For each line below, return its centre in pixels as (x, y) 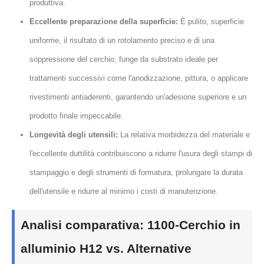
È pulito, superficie (211, 22)
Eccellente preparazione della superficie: (103, 22)
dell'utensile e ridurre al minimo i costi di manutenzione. (123, 192)
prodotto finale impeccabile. (76, 116)
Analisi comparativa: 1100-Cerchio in (131, 225)
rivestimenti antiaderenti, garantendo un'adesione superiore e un (138, 97)
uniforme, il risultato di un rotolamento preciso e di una (122, 41)
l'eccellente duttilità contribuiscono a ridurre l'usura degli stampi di (141, 154)
